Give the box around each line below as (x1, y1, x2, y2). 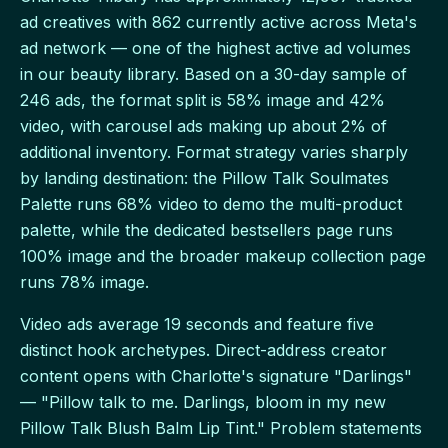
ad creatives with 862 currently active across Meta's (20, 12, 417, 33)
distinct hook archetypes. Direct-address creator (20, 340, 387, 361)
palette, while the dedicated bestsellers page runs (20, 220, 393, 241)
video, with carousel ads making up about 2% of (20, 116, 387, 137)
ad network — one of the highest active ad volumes (20, 38, 411, 59)
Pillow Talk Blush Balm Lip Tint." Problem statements (20, 418, 422, 439)
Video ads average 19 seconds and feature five (20, 314, 374, 335)
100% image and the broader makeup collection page (20, 246, 426, 267)
